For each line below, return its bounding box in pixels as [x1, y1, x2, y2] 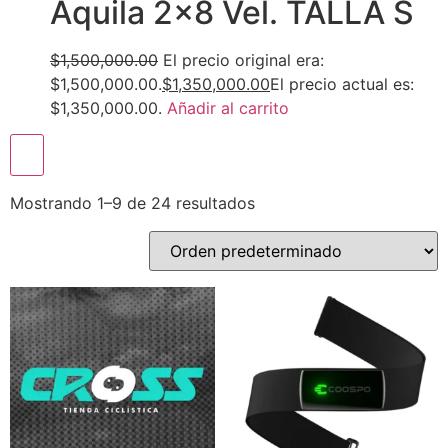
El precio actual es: [270, 74, 414, 94]
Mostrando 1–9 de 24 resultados [10, 192, 255, 213]
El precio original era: [158, 50, 324, 70]
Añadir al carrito [167, 98, 289, 118]
